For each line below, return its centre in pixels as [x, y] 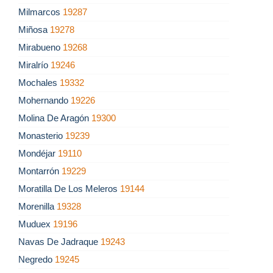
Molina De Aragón [55, 118]
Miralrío [34, 65]
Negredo [37, 260]
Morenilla [37, 207]
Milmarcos [41, 12]
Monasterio [42, 136]
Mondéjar [38, 154]
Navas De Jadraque [59, 242]
